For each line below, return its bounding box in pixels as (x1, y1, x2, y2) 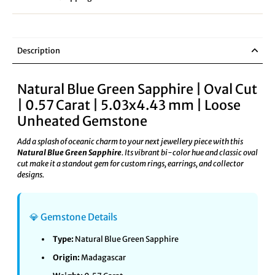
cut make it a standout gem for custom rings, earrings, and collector (17, 158, 244, 168)
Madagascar (79, 253, 126, 263)
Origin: (52, 253, 80, 263)
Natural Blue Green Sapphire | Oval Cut (17, 81, 257, 98)
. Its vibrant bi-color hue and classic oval (122, 147, 258, 157)
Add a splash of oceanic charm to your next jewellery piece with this (17, 136, 243, 146)
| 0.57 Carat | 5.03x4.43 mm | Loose (17, 97, 241, 114)
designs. (17, 169, 44, 179)
